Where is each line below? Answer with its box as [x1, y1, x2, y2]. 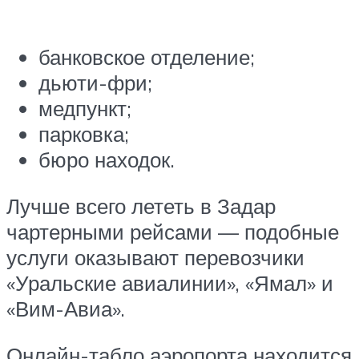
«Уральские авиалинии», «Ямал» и [6, 269, 333, 296]
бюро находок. [38, 147, 175, 173]
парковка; [38, 121, 129, 147]
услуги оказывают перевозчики [6, 244, 305, 270]
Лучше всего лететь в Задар [6, 192, 276, 219]
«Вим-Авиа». [6, 295, 125, 321]
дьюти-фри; [38, 70, 152, 96]
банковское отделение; [38, 44, 255, 71]
